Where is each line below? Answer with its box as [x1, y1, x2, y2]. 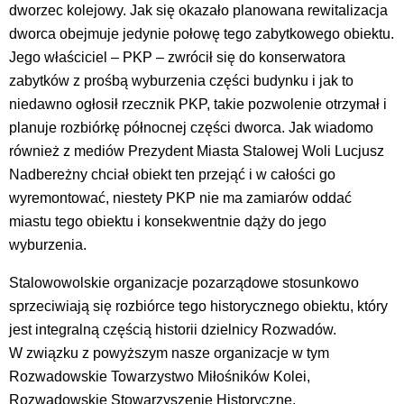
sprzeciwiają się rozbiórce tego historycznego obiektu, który [9, 298, 388, 314]
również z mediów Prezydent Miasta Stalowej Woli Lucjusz [9, 142, 384, 159]
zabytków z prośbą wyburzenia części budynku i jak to [9, 72, 353, 88]
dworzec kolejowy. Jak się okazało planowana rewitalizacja [9, 2, 388, 18]
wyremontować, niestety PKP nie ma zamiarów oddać [9, 189, 352, 206]
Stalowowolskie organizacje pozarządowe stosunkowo [9, 274, 359, 290]
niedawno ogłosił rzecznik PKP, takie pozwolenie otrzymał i [9, 96, 387, 112]
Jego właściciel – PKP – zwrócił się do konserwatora [9, 49, 345, 65]
